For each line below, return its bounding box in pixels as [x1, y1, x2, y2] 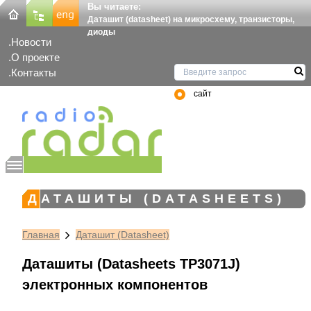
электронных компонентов [22, 276, 208, 292]
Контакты [11, 67, 56, 79]
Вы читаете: [87, 1, 141, 12]
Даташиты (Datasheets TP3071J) [22, 255, 240, 271]
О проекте [11, 51, 60, 64]
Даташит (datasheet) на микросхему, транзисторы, [87, 15, 294, 24]
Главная [22, 228, 60, 240]
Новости [11, 36, 51, 49]
